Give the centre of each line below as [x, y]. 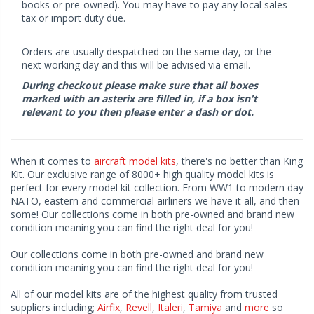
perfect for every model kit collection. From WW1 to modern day [157, 187]
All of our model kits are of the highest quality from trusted [144, 294]
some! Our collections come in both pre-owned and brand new [152, 214]
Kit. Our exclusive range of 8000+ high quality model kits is [142, 174]
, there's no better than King [239, 161]
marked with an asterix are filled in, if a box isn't [139, 98]
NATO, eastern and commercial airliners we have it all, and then [155, 200]
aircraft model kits [135, 161]
